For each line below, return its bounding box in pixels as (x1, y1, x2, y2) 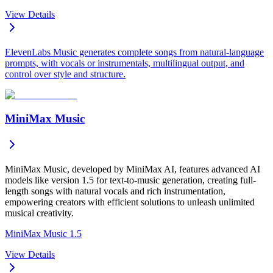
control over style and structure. (5, 69, 126, 80)
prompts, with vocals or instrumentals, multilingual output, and (5, 58, 244, 69)
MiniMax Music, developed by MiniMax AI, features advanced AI (5, 163, 260, 174)
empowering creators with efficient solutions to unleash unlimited (5, 196, 255, 207)
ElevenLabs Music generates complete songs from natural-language (5, 47, 264, 58)
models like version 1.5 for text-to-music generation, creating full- (5, 174, 256, 185)
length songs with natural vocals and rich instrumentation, (5, 185, 225, 196)
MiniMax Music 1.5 (5, 228, 82, 239)
